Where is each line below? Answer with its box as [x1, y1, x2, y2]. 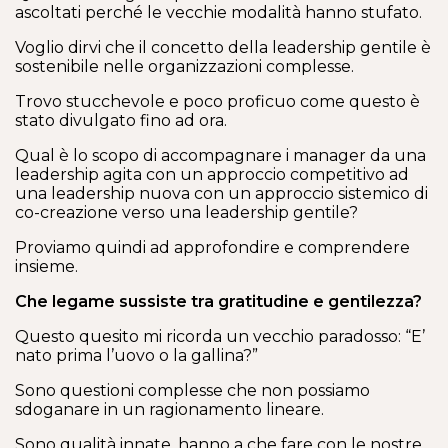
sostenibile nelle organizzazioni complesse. [15, 57, 354, 76]
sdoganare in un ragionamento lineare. [15, 400, 324, 419]
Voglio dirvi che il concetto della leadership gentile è [15, 38, 431, 57]
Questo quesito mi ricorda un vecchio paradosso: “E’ [15, 327, 425, 346]
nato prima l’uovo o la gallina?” [15, 346, 258, 365]
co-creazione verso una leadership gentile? [15, 203, 358, 222]
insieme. [15, 257, 78, 276]
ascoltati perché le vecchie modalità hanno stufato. [15, 3, 422, 22]
